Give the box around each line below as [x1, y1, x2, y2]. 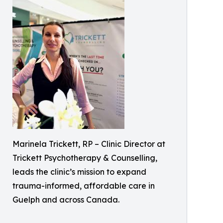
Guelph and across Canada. [12, 195, 119, 205]
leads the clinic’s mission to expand [12, 167, 146, 177]
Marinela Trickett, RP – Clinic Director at [12, 139, 165, 149]
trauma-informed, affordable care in [12, 181, 155, 191]
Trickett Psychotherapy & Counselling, [12, 153, 157, 163]
